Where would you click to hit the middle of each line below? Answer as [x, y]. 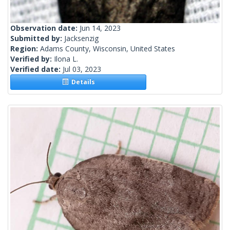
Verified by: [32, 59]
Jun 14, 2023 [100, 28]
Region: [25, 49]
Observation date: [45, 28]
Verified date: [36, 69]
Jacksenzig [81, 39]
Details [81, 82]
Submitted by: [37, 39]
